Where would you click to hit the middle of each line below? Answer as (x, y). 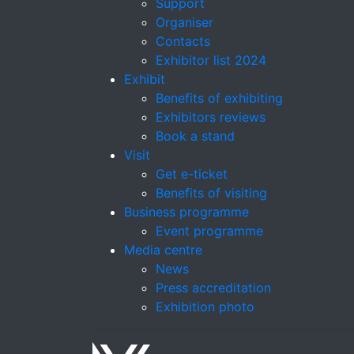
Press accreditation (213, 288)
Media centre (163, 250)
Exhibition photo (205, 307)
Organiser (185, 22)
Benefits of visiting (211, 193)
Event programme (209, 231)
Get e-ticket (192, 174)
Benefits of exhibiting (219, 98)
